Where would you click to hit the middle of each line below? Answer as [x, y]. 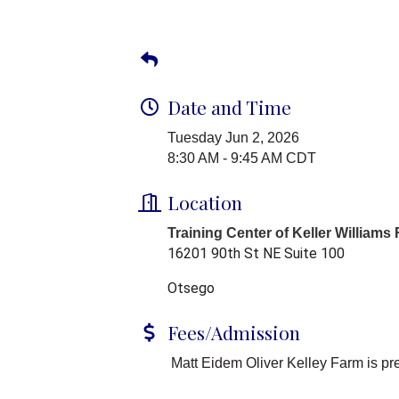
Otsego [191, 289]
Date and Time [229, 107]
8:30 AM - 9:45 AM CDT [242, 159]
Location [205, 203]
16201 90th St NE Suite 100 [256, 254]
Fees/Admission [234, 333]
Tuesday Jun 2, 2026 [233, 138]
